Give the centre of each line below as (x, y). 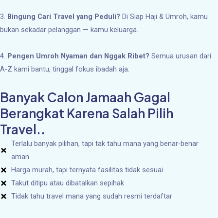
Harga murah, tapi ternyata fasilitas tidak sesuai (87, 170)
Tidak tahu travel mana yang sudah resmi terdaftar (92, 196)
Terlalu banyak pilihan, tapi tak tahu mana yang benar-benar (105, 143)
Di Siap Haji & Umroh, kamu (164, 16)
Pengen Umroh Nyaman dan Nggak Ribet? (78, 56)
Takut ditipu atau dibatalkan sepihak (68, 183)
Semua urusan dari (180, 56)
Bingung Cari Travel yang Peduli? (64, 16)
